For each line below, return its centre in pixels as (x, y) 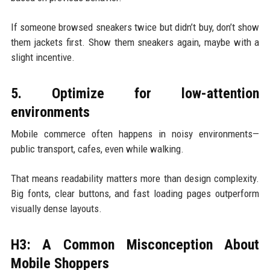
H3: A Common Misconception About (135, 245)
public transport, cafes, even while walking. (97, 149)
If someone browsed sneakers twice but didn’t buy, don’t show (135, 27)
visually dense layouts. (56, 209)
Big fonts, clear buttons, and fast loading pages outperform (135, 194)
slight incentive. (42, 58)
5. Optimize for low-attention (135, 94)
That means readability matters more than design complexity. (135, 179)
